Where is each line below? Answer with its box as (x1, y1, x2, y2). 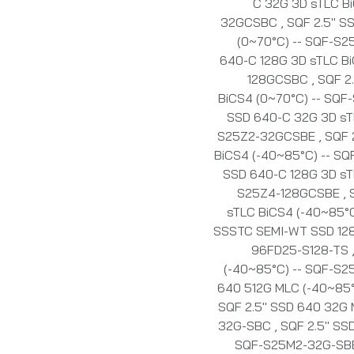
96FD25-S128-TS (251, 242, 352, 258)
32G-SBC (218, 318, 274, 334)
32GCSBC (220, 14, 281, 31)
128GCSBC (247, 71, 311, 88)
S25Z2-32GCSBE (217, 128, 318, 145)
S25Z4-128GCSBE (237, 185, 343, 201)
